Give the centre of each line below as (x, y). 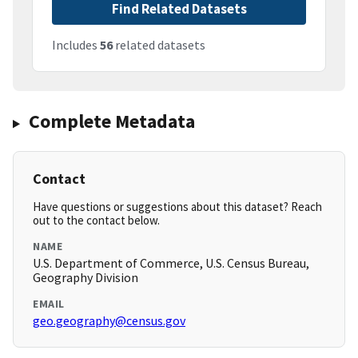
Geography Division (86, 278)
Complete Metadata (111, 121)
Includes (76, 45)
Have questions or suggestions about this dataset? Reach (177, 207)
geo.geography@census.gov (109, 321)
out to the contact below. (96, 221)
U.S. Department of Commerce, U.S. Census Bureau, (171, 263)
